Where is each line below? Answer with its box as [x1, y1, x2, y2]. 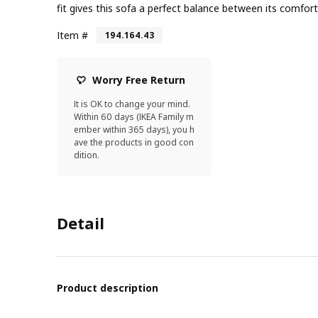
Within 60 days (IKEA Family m [74, 110, 194, 123]
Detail [57, 212, 104, 234]
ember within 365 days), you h [74, 123, 194, 136]
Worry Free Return [92, 72, 185, 87]
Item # [57, 28, 88, 42]
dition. [74, 148, 99, 161]
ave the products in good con [74, 136, 194, 148]
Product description [57, 280, 158, 295]
